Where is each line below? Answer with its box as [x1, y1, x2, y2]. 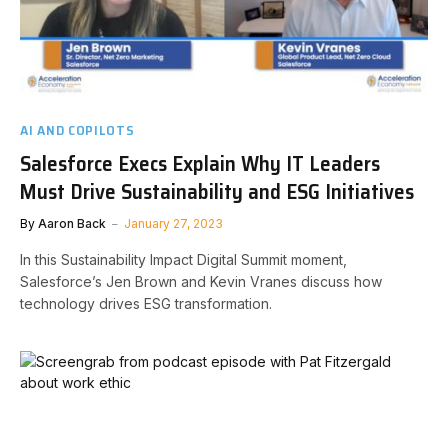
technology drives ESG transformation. [20, 295, 272, 312]
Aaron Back [38, 216, 106, 231]
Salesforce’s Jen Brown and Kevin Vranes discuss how [20, 273, 382, 290]
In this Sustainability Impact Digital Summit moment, [20, 251, 347, 268]
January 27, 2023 [124, 216, 223, 231]
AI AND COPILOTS [20, 119, 135, 141]
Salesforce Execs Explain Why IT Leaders [20, 147, 380, 180]
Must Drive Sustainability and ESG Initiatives [20, 175, 414, 208]
